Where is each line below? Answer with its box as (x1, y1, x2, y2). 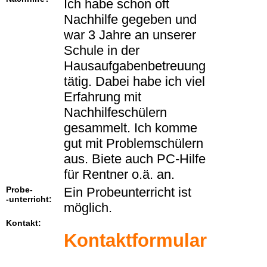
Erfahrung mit (64, 89, 141, 105)
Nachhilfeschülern (64, 105, 167, 120)
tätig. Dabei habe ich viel (64, 74, 205, 89)
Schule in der (64, 43, 139, 58)
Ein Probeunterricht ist (64, 185, 191, 200)
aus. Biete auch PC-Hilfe (64, 151, 206, 167)
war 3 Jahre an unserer (64, 27, 196, 43)
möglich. (64, 200, 112, 216)
